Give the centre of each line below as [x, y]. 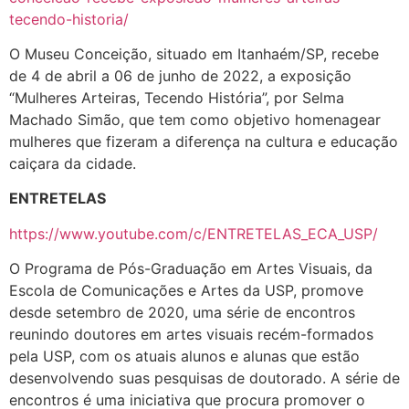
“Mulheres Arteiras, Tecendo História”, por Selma [177, 97]
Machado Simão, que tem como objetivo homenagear [195, 119]
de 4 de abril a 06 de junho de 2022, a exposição [180, 75]
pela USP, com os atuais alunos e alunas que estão [184, 357]
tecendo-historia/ [69, 19]
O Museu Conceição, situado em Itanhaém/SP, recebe [194, 53]
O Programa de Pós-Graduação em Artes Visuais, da [191, 269]
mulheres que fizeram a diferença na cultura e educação [204, 141]
